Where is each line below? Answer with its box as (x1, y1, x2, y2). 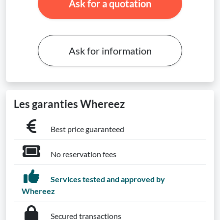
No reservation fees (49, 149, 116, 159)
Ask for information (68, 45, 152, 56)
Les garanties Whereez (14, 98, 125, 110)
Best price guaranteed (49, 124, 124, 134)
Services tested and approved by (49, 174, 165, 184)
